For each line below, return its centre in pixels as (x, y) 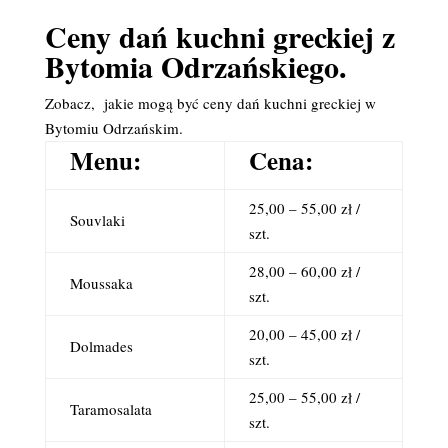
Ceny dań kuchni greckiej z (219, 36)
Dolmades (101, 346)
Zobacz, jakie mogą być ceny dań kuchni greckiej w (210, 103)
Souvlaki (97, 220)
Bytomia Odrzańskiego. (195, 66)
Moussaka (101, 283)
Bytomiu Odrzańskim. (113, 128)
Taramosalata (110, 409)
